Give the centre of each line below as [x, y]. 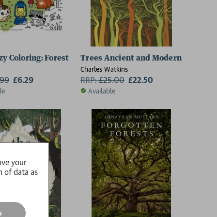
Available [102, 91]
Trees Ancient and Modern [131, 58]
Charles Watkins [104, 69]
